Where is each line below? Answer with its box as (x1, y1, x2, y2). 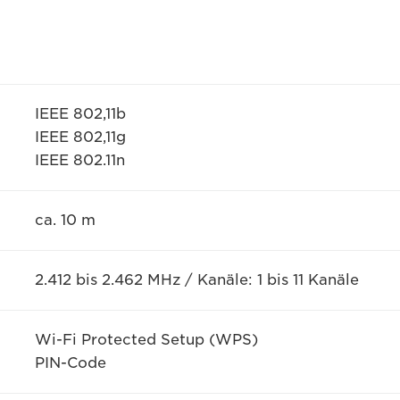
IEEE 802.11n (34, 152, 125, 170)
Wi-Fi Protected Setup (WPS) (34, 331, 258, 349)
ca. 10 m (34, 212, 96, 229)
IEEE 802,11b (34, 105, 126, 123)
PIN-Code (34, 354, 106, 372)
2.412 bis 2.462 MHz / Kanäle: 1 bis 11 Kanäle (34, 271, 359, 289)
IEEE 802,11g (34, 129, 126, 146)
